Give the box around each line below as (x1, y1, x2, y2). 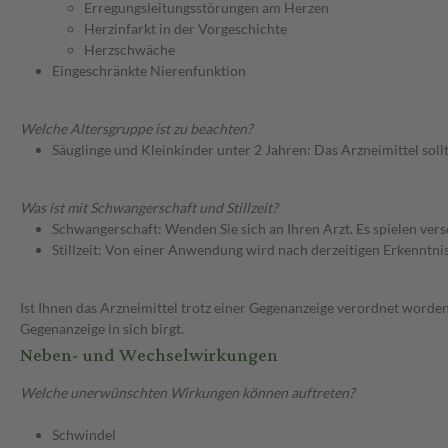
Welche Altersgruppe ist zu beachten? (20, 120, 253, 138)
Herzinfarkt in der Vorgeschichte (84, 20, 287, 38)
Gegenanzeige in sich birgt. (20, 320, 184, 338)
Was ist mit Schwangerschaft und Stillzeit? (20, 199, 278, 217)
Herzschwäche (84, 41, 175, 59)
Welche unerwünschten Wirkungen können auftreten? (20, 384, 355, 402)
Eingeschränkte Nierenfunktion (52, 62, 246, 80)
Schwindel (52, 426, 116, 444)
